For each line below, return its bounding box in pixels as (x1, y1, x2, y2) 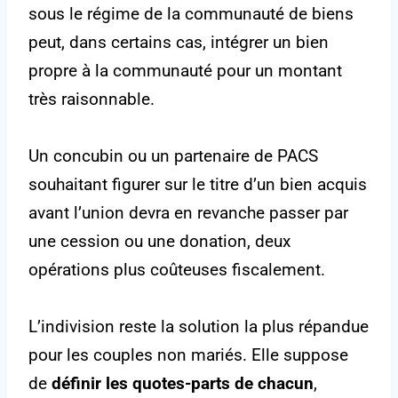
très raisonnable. (28, 89, 155, 110)
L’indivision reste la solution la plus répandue (28, 316, 369, 338)
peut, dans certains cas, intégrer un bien (28, 32, 329, 53)
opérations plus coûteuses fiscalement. (28, 259, 325, 281)
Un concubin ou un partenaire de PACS (28, 146, 318, 167)
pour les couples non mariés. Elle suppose (28, 345, 348, 366)
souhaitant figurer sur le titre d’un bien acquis (28, 174, 367, 195)
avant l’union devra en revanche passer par (28, 203, 348, 224)
